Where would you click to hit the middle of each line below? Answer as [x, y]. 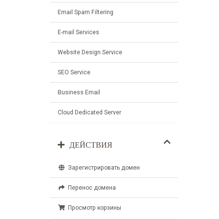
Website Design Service [90, 52]
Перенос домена [91, 188]
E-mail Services [78, 32]
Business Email [79, 92]
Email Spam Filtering [86, 12]
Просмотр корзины [93, 208]
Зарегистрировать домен [103, 168]
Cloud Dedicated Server [89, 112]
